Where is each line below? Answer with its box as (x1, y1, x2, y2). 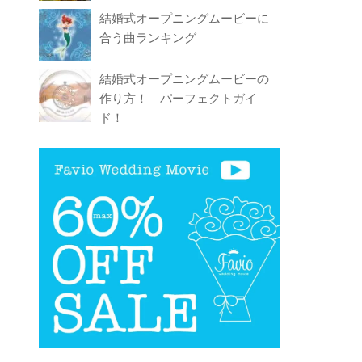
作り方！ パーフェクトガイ (99, 91, 258, 106)
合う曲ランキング (99, 31, 197, 45)
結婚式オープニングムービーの (99, 72, 270, 86)
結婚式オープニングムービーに (99, 11, 270, 26)
